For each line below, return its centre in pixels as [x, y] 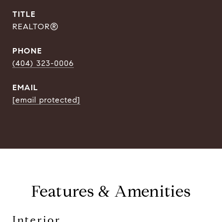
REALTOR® [35, 27]
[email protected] [46, 100]
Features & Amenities [111, 191]
